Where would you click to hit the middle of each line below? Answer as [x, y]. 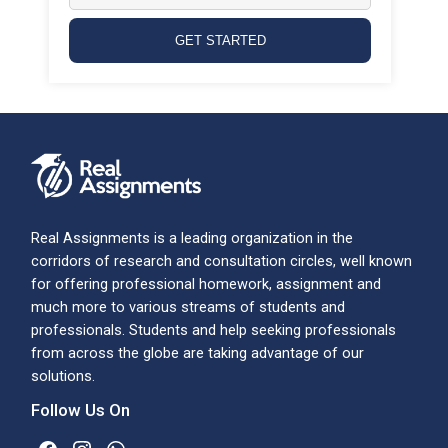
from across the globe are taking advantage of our [198, 353]
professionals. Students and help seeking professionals [214, 330]
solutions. [63, 376]
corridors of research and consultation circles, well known [222, 261]
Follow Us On [81, 410]
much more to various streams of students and [188, 307]
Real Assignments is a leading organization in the [192, 238]
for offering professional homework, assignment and [206, 284]
